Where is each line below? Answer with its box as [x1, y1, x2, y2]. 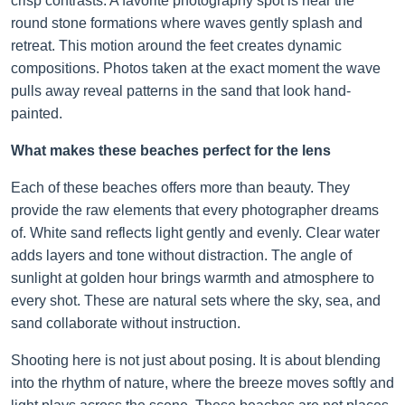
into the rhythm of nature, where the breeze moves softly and [11, 374, 394, 391]
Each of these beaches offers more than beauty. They [11, 179, 350, 195]
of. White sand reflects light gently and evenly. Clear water [11, 224, 380, 240]
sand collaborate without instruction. [11, 315, 240, 331]
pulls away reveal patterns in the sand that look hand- [11, 82, 351, 99]
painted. [11, 105, 62, 121]
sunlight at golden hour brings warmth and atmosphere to [11, 269, 374, 286]
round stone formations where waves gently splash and [11, 14, 363, 31]
